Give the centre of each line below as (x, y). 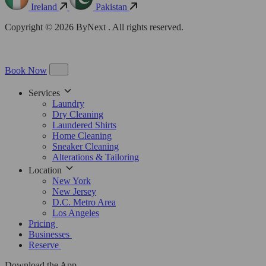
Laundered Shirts (84, 125)
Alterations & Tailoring (96, 157)
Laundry (68, 104)
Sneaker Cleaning (85, 147)
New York (72, 181)
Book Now (26, 71)
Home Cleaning (82, 136)
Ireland (44, 7)
